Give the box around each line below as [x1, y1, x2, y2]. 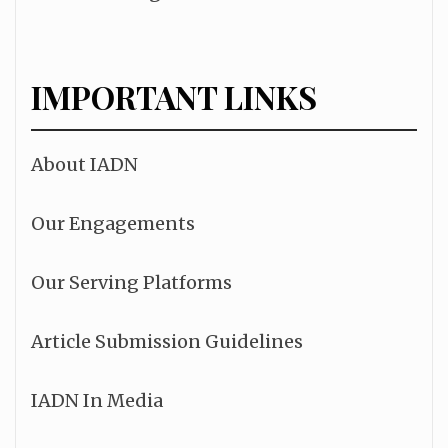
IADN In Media [30, 389, 163, 412]
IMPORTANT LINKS [30, 75, 317, 118]
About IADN [30, 153, 138, 176]
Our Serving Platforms [30, 271, 232, 294]
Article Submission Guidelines [30, 330, 303, 353]
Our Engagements [30, 212, 195, 235]
